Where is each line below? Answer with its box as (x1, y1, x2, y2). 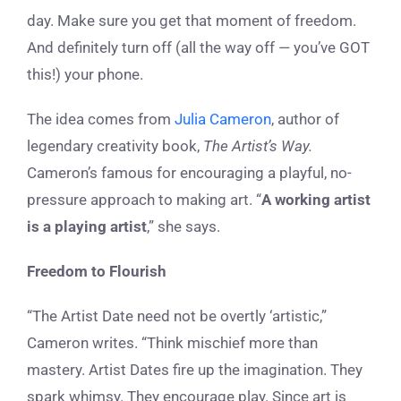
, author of (271, 110, 339, 129)
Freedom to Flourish (27, 262, 166, 281)
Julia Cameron (175, 110, 271, 129)
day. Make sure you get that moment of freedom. (27, 12, 356, 30)
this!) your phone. (27, 65, 143, 84)
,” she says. (147, 218, 220, 236)
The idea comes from (27, 110, 175, 129)
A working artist (261, 191, 371, 209)
